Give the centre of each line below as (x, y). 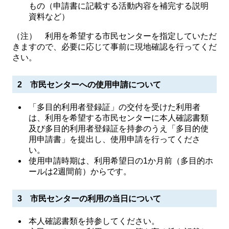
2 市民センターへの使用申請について (89, 85)
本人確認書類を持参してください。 (94, 221)
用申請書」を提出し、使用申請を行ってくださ (115, 139)
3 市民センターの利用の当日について (89, 199)
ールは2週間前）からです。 (80, 171)
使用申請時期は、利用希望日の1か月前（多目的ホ (121, 161)
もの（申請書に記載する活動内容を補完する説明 (119, 6)
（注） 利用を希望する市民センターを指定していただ (114, 36)
